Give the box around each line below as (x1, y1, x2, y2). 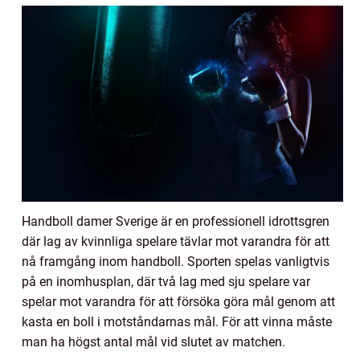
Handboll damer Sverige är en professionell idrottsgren (22, 214, 329, 230)
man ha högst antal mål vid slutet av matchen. (22, 334, 285, 350)
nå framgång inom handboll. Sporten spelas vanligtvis (22, 254, 329, 270)
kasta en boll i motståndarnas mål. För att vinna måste (22, 314, 332, 330)
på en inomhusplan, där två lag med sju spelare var (22, 274, 310, 290)
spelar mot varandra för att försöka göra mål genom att (22, 294, 335, 310)
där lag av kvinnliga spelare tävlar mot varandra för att (22, 234, 329, 250)
